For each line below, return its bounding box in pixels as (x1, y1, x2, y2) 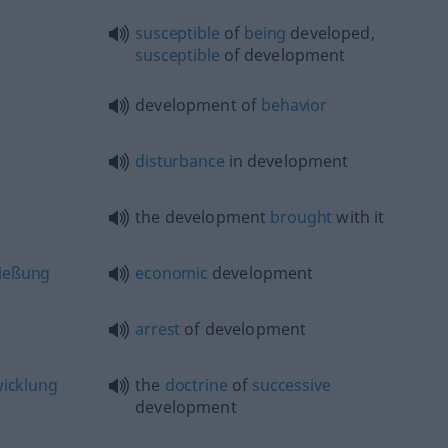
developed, (286, 21, 375, 44)
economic (135, 261, 208, 284)
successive (252, 373, 331, 396)
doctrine (164, 373, 228, 396)
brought (270, 205, 333, 228)
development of (135, 93, 262, 116)
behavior (261, 93, 328, 116)
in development (224, 149, 349, 172)
